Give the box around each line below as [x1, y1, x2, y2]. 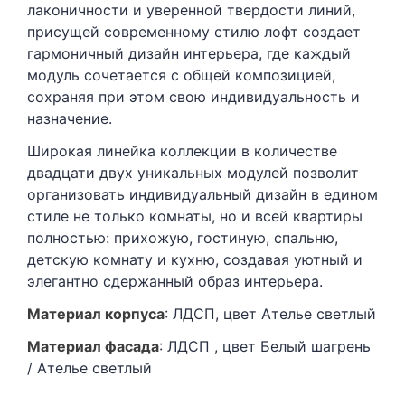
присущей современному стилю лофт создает [27, 23, 361, 41]
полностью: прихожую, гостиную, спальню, [27, 229, 338, 247]
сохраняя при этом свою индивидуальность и [27, 88, 360, 106]
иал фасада [75, 337, 159, 355]
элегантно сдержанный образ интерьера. [27, 272, 323, 290]
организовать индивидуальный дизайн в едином [27, 185, 378, 203]
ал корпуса [84, 305, 165, 323]
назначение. [27, 109, 112, 127]
